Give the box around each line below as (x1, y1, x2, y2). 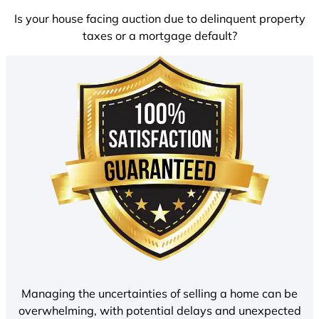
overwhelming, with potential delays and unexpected (18, 303, 301, 318)
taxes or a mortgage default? (82, 28, 237, 43)
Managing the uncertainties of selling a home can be (21, 286, 298, 300)
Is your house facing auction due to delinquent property (14, 11, 305, 26)
